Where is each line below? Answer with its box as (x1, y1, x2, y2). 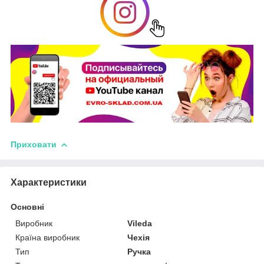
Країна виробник (15, 232, 80, 242)
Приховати (11, 139, 57, 149)
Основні (11, 202, 44, 212)
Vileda (127, 218, 153, 228)
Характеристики (11, 177, 87, 187)
